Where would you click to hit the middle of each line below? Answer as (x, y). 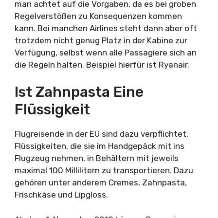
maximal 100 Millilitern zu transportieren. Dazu (104, 170)
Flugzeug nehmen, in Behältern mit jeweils (97, 158)
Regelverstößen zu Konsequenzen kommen (98, 16)
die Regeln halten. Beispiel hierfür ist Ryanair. (102, 64)
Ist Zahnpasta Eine (79, 92)
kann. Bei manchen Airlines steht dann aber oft (106, 28)
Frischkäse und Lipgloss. (61, 195)
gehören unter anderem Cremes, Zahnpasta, (101, 182)
